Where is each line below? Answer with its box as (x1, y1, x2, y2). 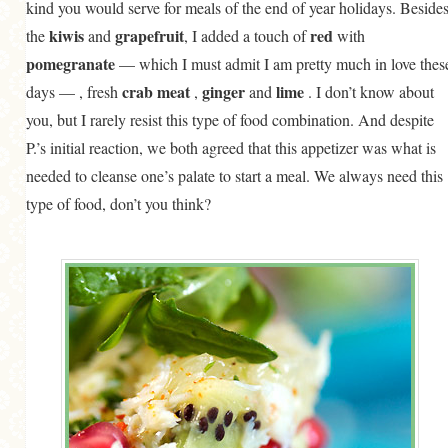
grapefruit (115, 24, 184, 47)
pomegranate (26, 52, 119, 75)
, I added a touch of (184, 25, 310, 46)
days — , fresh (26, 81, 122, 102)
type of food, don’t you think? (26, 193, 211, 214)
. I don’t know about (308, 81, 434, 102)
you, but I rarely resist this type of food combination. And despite (26, 109, 434, 130)
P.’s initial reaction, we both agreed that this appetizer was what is (26, 137, 436, 158)
